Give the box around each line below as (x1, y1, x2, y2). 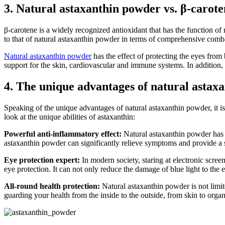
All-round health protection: (4, 181, 100, 190)
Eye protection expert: (4, 155, 80, 164)
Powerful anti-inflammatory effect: (4, 129, 122, 138)
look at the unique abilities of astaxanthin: (4, 112, 135, 121)
